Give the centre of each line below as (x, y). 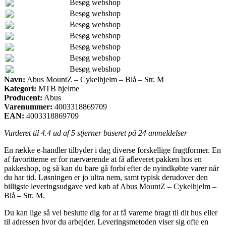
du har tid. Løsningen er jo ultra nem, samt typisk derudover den (106, 177)
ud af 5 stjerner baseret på (95, 133)
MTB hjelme (58, 88)
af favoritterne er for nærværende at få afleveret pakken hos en (103, 159)
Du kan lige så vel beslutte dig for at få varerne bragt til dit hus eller (111, 212)
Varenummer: (28, 106)
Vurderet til (22, 133)
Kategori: (20, 88)
